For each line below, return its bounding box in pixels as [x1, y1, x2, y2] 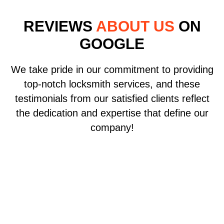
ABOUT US [95, 18, 174, 35]
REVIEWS [23, 18, 96, 35]
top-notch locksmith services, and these [24, 78, 200, 90]
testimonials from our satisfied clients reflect [14, 93, 209, 104]
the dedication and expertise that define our [15, 107, 208, 119]
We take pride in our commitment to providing [10, 64, 213, 75]
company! [90, 122, 134, 133]
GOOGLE [79, 35, 144, 52]
